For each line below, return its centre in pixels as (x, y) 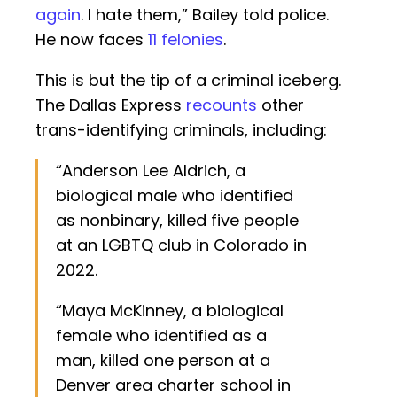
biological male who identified (175, 196)
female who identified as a (161, 336)
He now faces (92, 40)
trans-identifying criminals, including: (181, 130)
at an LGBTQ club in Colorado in (181, 245)
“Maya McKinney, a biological (170, 311)
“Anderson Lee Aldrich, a (151, 171)
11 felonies (186, 40)
